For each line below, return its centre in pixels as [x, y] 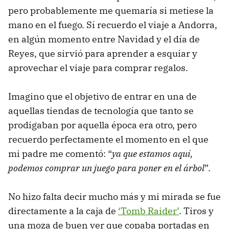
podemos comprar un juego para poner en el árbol [106, 168]
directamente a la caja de [63, 211]
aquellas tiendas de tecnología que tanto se [101, 110]
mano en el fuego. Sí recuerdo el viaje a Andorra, [113, 25]
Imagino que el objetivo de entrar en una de [102, 96]
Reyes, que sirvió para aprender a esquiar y [103, 53]
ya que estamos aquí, [152, 153]
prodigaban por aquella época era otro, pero [102, 125]
